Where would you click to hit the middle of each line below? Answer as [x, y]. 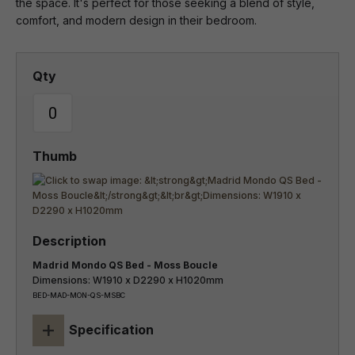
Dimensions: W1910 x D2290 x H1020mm [128, 280]
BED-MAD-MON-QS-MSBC [79, 295]
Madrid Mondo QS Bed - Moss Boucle [125, 265]
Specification [111, 330]
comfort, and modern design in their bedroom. [136, 20]
